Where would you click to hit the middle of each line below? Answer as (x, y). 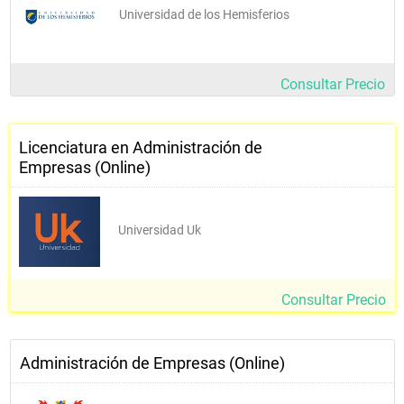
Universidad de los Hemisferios (204, 14)
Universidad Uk (160, 230)
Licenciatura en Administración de (141, 147)
